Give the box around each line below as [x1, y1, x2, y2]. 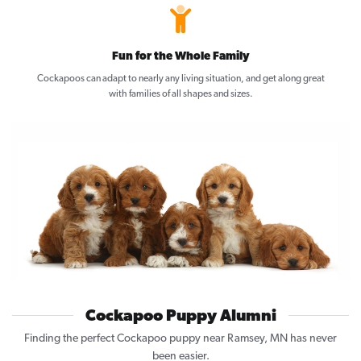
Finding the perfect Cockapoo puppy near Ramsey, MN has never [24, 333, 337, 346]
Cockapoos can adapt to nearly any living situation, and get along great [36, 74, 325, 85]
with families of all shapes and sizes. [108, 89, 253, 100]
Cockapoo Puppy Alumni [85, 309, 276, 326]
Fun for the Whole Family [111, 51, 250, 64]
